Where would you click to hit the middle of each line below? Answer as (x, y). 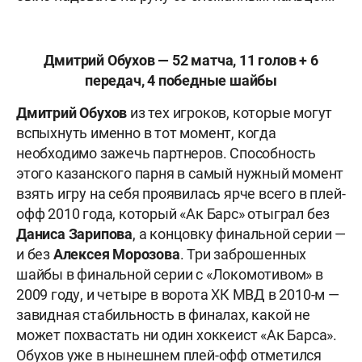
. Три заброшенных (243, 255)
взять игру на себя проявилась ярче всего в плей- (181, 194)
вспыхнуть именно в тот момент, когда (146, 133)
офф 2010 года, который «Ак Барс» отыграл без (173, 214)
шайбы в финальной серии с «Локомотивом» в (170, 275)
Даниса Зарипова (74, 234)
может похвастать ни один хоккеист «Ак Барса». (177, 335)
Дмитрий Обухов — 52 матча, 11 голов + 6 (181, 61)
